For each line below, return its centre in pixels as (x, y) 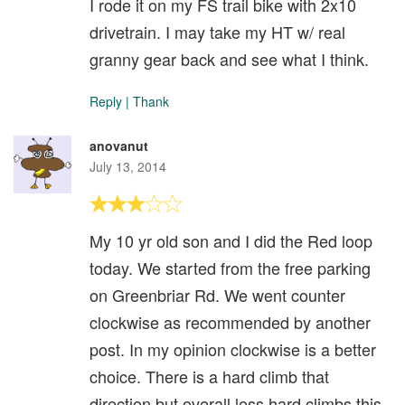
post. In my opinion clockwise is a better (233, 349)
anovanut (119, 146)
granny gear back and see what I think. (229, 59)
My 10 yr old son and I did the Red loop (231, 241)
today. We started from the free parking (230, 268)
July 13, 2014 (128, 167)
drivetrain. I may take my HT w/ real (217, 32)
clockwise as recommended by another (230, 322)
